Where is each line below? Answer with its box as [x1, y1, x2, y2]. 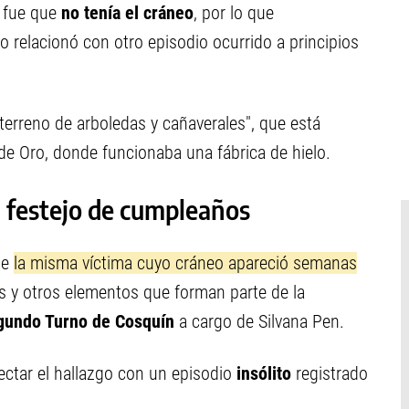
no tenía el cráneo [61, 2, 194, 24]
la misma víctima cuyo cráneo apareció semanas [14, 252, 357, 274]
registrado [296, 362, 368, 384]
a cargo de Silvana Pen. [179, 310, 344, 332]
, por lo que [194, 2, 274, 24]
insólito [232, 362, 296, 384]
